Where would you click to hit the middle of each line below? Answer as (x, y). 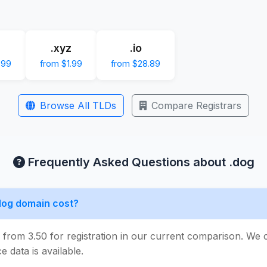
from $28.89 (136, 63)
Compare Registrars (196, 105)
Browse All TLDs (78, 105)
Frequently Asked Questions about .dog (139, 162)
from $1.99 (61, 63)
